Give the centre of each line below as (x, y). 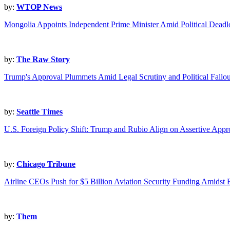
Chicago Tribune (46, 164)
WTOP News (39, 7)
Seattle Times (40, 112)
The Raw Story (43, 60)
